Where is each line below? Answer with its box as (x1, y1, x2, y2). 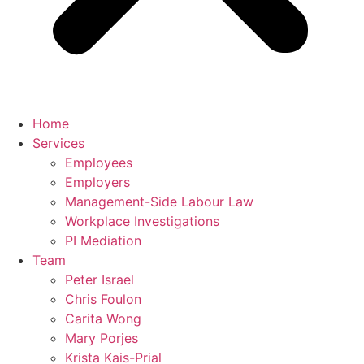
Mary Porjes (65, 330, 138, 346)
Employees (65, 154, 132, 171)
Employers (65, 174, 130, 190)
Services (32, 135, 84, 151)
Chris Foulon (65, 291, 141, 307)
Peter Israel (65, 271, 134, 288)
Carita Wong (65, 310, 141, 327)
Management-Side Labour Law (65, 193, 253, 210)
